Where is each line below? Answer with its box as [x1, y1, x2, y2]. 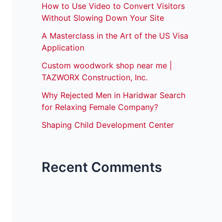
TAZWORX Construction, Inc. [42, 72, 148, 83]
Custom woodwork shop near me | [42, 60, 172, 71]
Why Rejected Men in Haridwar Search [42, 90, 185, 101]
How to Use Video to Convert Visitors [42, 1, 185, 11]
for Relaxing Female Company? [42, 102, 158, 112]
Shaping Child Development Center [42, 120, 174, 130]
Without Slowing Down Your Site [42, 13, 164, 23]
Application [42, 43, 84, 53]
